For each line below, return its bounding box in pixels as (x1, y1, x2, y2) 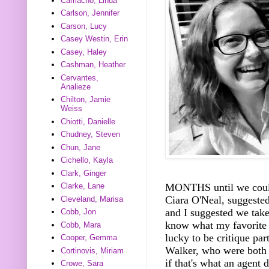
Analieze (61, 82, 91, 91)
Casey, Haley (61, 47, 107, 56)
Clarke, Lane (61, 181, 105, 191)
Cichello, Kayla (61, 156, 113, 165)
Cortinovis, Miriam (61, 246, 124, 255)
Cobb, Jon (61, 207, 97, 217)
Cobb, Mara (61, 220, 101, 229)
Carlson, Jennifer (61, 8, 120, 18)
